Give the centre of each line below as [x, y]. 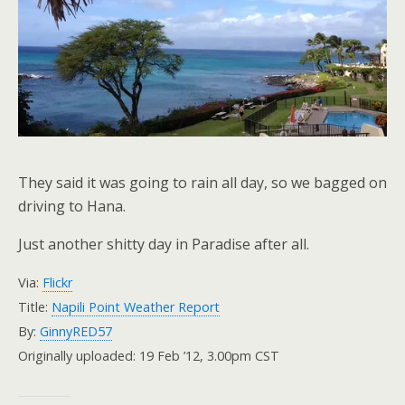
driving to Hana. [72, 206]
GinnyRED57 [76, 331]
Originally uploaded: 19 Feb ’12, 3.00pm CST [149, 356]
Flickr [57, 283]
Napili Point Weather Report [136, 307]
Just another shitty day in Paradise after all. [164, 244]
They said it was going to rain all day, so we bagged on [202, 183]
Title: [35, 307]
